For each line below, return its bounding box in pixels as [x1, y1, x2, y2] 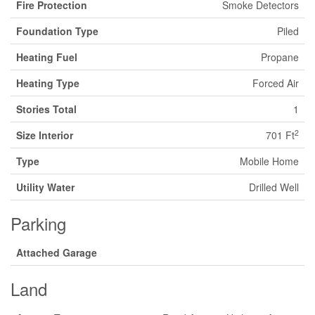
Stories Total [16, 102, 77, 116]
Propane [261, 50, 299, 64]
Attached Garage [16, 245, 97, 259]
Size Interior [16, 128, 73, 142]
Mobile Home [240, 154, 299, 168]
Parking [11, 211, 66, 236]
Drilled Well [249, 180, 299, 194]
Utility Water [16, 180, 75, 194]
